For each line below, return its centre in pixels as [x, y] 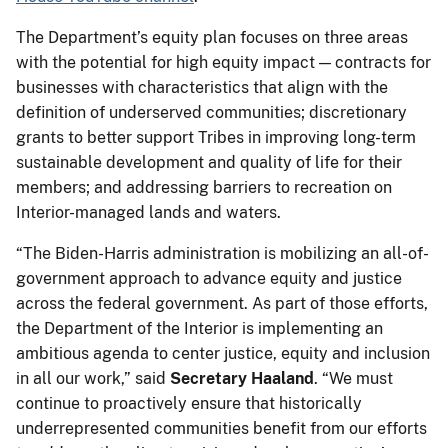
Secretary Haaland [240, 378]
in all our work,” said [91, 378]
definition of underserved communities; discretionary [211, 112]
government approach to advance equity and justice [209, 278]
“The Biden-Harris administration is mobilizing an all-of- [222, 253]
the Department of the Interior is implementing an [199, 328]
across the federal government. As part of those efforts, [222, 303]
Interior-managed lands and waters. [148, 212]
